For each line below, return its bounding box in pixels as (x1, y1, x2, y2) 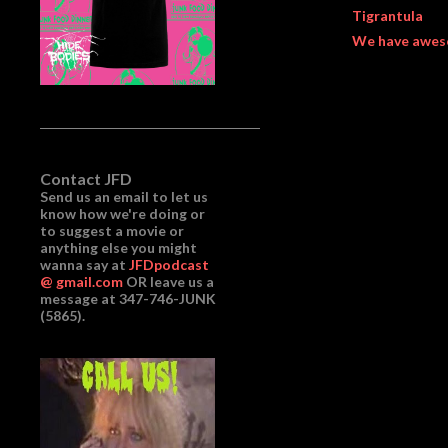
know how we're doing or (40, 205, 205, 222)
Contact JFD (40, 169, 132, 188)
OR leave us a (123, 273, 214, 290)
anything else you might (40, 239, 197, 256)
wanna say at (40, 256, 129, 273)
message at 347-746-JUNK (40, 290, 216, 307)
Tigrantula (352, 7, 423, 25)
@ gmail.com (40, 273, 123, 290)
